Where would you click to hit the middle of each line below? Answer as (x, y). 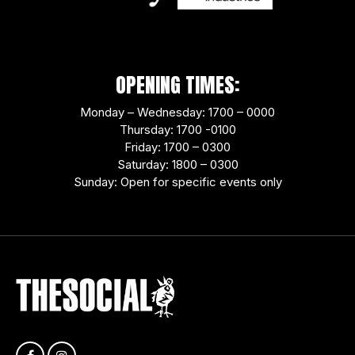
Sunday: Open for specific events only (177, 182)
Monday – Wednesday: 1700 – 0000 (177, 113)
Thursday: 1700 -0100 (177, 130)
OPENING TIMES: (177, 85)
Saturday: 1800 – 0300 (177, 165)
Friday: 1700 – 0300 (177, 147)
